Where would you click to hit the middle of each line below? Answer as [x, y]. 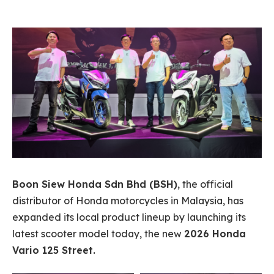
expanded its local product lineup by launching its [129, 217]
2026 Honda [215, 233]
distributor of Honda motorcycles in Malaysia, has [128, 200]
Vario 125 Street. [54, 250]
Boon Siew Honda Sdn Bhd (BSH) [95, 184]
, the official [205, 184]
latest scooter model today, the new [98, 233]
